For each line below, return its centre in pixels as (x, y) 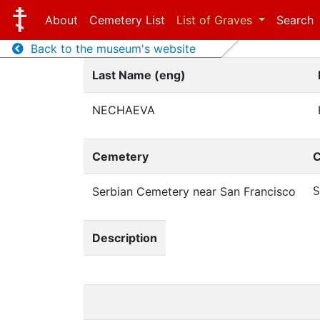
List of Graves (216, 20)
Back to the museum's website (109, 49)
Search (295, 20)
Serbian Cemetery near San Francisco (194, 191)
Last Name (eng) (139, 75)
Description (125, 238)
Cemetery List (127, 20)
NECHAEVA (124, 110)
